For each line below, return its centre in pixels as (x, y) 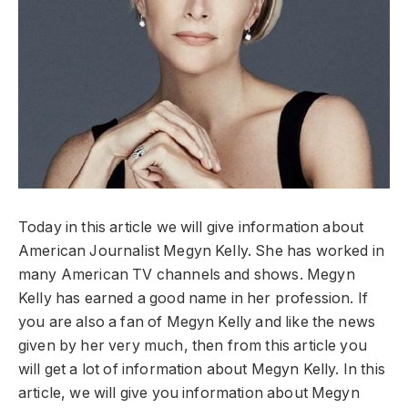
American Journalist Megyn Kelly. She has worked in (201, 250)
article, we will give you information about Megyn (189, 393)
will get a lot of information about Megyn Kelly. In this (202, 369)
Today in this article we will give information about (191, 227)
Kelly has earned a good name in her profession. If (193, 298)
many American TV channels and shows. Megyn (187, 274)
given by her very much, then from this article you (193, 345)
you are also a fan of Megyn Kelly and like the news (197, 321)
